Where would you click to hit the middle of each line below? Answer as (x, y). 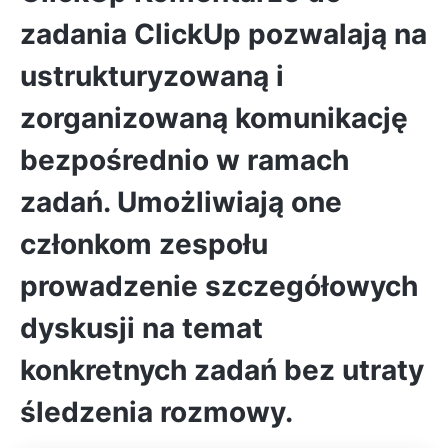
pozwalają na (334, 34)
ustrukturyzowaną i (152, 76)
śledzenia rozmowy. (156, 412)
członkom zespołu (144, 244)
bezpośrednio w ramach (184, 160)
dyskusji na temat (141, 328)
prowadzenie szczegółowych (219, 286)
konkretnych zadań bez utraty (222, 370)
